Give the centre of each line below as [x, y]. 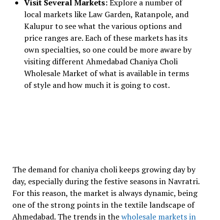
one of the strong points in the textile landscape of [103, 205]
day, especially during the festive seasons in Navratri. [106, 181]
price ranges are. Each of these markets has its [106, 38]
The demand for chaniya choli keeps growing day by [104, 169]
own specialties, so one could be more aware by [108, 50]
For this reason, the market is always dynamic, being [105, 193]
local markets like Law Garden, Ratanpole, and [106, 14]
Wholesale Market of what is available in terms [106, 73]
